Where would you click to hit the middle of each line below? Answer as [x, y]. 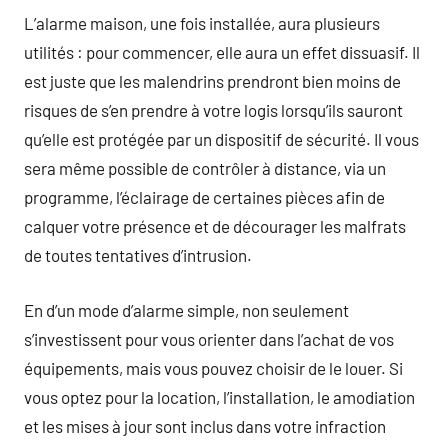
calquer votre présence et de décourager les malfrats [215, 226]
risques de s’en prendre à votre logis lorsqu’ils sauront [213, 110]
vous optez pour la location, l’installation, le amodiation [219, 396]
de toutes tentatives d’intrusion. [138, 255]
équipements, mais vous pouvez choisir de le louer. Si [213, 367]
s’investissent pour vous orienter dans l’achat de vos [209, 338]
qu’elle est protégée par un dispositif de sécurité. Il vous [221, 139]
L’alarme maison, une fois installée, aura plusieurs [202, 23]
